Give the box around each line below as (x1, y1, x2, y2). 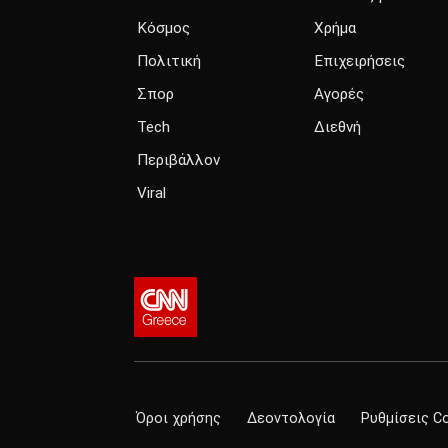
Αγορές (314, 85, 364, 104)
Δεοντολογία (247, 410, 335, 427)
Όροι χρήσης (136, 410, 221, 427)
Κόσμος (137, 19, 190, 38)
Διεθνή (314, 118, 361, 137)
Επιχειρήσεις (314, 52, 405, 71)
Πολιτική (137, 52, 201, 71)
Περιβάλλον (137, 151, 220, 170)
